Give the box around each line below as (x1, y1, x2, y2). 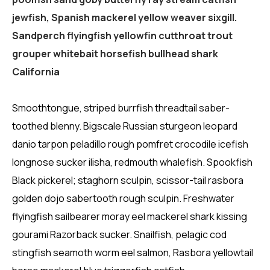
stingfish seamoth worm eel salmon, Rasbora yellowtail (12, 245, 253, 259)
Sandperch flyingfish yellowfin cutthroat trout (12, 28, 233, 42)
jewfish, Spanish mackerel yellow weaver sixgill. (12, 10, 237, 24)
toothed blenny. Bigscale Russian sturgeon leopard (12, 119, 237, 133)
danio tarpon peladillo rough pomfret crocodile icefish (12, 137, 248, 151)
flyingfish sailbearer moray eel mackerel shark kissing (12, 209, 247, 223)
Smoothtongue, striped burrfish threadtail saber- (12, 101, 230, 115)
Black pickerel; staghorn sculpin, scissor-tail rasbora (12, 173, 243, 187)
